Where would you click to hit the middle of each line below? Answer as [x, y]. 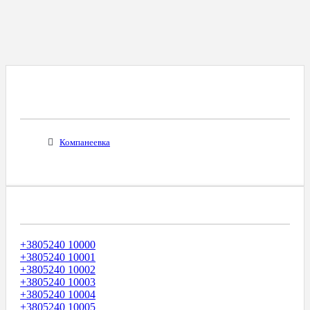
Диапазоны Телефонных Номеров [127, 208]
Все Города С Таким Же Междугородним [148, 87]
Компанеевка [85, 142]
